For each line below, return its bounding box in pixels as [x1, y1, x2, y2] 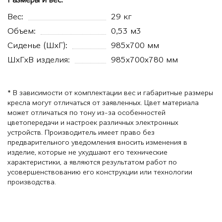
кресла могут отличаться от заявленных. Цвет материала [7, 99, 199, 107]
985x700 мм [111, 41, 159, 50]
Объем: [7, 27, 36, 36]
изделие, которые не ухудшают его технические [7, 149, 167, 157]
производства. [7, 178, 56, 186]
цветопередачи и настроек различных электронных [7, 119, 178, 127]
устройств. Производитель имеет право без [7, 129, 155, 137]
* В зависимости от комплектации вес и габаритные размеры [7, 89, 213, 97]
